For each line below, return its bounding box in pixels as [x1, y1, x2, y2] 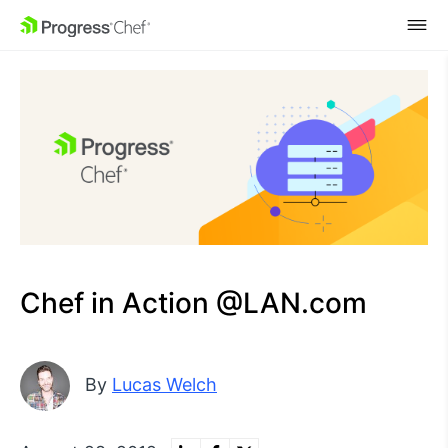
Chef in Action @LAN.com [20, 285, 367, 320]
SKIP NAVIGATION [42, 16, 168, 34]
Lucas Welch [112, 373, 217, 395]
